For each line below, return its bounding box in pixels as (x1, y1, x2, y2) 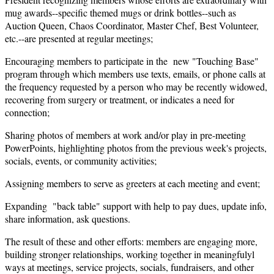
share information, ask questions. (5, 212, 130, 225)
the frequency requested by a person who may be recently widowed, (5, 80, 267, 93)
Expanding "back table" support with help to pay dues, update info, (5, 199, 267, 212)
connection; (5, 105, 50, 119)
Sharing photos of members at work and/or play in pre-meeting (5, 128, 246, 141)
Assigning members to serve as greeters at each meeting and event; (5, 176, 260, 190)
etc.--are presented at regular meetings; (5, 31, 153, 45)
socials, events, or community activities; (5, 154, 157, 167)
